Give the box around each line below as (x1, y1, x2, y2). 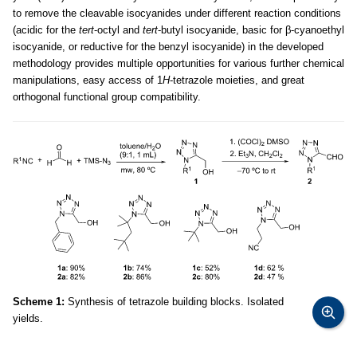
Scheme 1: (13, 296, 65, 308)
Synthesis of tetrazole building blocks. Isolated (65, 296, 284, 308)
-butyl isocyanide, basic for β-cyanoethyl (158, 24, 344, 37)
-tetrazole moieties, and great (170, 74, 304, 87)
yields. (13, 312, 43, 325)
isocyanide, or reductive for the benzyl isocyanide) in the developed (13, 41, 324, 53)
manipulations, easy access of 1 (13, 74, 163, 87)
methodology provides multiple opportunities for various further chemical (13, 57, 344, 70)
